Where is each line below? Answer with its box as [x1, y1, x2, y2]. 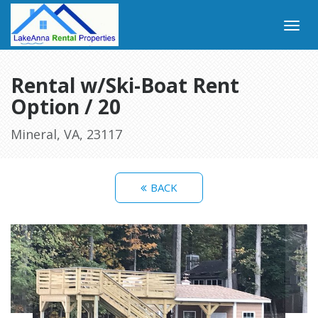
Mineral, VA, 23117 [11, 126, 122, 143]
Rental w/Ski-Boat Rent [11, 72, 239, 99]
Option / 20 [11, 93, 121, 120]
